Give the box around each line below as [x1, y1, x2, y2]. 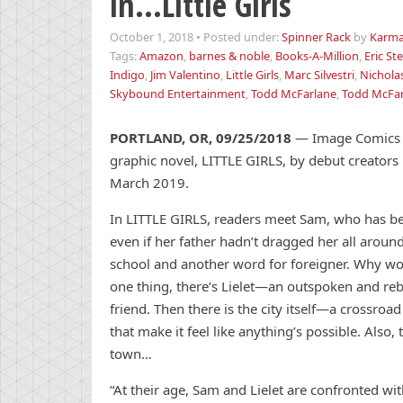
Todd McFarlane [251, 85, 336, 102]
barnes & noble [189, 48, 270, 64]
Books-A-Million [275, 48, 359, 64]
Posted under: [203, 29, 282, 45]
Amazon [139, 48, 184, 64]
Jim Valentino [150, 67, 220, 83]
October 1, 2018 [110, 29, 193, 45]
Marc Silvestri [284, 67, 354, 83]
